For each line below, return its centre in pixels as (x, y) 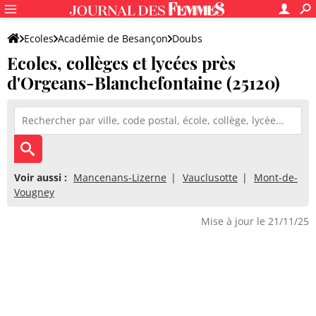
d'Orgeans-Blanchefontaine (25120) (144, 83)
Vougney (34, 192)
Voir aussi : (41, 177)
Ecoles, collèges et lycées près (121, 63)
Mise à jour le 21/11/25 (255, 221)
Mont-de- (276, 177)
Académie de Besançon (113, 38)
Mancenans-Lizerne (120, 177)
